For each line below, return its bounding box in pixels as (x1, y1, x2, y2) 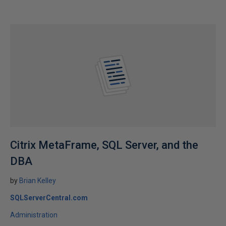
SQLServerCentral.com (10, 194, 88, 202)
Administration (10, 211, 58, 219)
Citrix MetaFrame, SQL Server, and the (10, 139, 198, 151)
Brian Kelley (19, 177, 56, 185)
